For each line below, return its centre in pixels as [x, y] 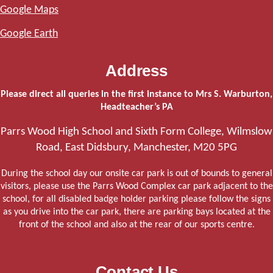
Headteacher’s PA [136, 108]
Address [136, 71]
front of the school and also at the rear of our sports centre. [136, 225]
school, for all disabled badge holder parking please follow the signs [136, 199]
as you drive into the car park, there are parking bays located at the [136, 212]
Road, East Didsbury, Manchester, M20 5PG [136, 148]
